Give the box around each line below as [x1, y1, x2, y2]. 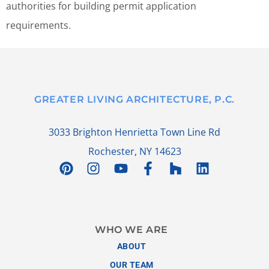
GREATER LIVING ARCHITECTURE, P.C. [34, 94, 235, 106]
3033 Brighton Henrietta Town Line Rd [49, 125, 220, 139]
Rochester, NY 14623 [88, 145, 181, 159]
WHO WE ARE [95, 223, 168, 235]
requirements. [6, 18, 71, 32]
